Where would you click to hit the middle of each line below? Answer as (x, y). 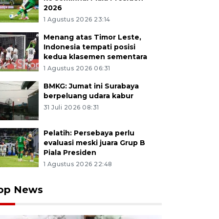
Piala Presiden (70, 153)
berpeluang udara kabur (88, 96)
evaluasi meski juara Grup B (94, 143)
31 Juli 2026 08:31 (71, 107)
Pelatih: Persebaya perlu (89, 133)
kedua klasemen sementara (95, 57)
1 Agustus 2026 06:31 (77, 68)
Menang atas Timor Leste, (92, 37)
